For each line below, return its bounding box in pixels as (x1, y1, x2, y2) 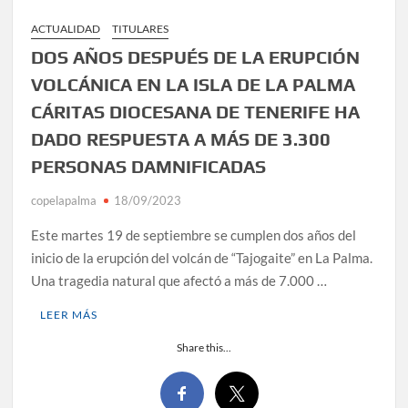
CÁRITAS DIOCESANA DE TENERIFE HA (31, 100, 361, 122)
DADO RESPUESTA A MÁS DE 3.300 (31, 127, 331, 149)
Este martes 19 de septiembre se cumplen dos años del (31, 226, 357, 243)
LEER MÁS (40, 307, 98, 321)
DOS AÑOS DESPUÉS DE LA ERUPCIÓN (31, 46, 361, 67)
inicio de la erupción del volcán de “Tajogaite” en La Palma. (31, 249, 373, 266)
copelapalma (31, 192, 97, 208)
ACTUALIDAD (31, 21, 101, 36)
